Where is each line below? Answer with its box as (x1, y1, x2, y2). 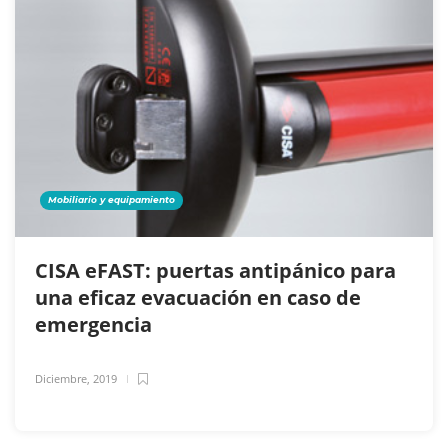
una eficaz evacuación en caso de (35, 284, 361, 312)
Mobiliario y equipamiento (48, 194, 175, 206)
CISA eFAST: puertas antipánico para (35, 257, 396, 285)
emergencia (35, 311, 157, 339)
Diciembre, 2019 (35, 371, 117, 387)
